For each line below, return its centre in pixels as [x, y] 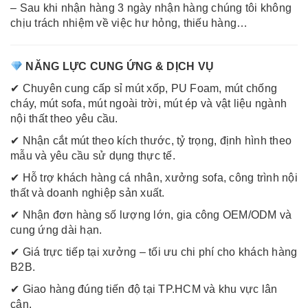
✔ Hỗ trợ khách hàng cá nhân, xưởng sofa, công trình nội [154, 178]
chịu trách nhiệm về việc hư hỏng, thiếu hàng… [129, 23]
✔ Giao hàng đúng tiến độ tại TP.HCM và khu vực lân [144, 289]
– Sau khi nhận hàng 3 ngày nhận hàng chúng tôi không [151, 8]
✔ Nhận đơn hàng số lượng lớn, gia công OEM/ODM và [151, 215]
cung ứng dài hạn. [56, 230]
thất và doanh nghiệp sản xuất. [88, 193]
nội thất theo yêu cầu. [64, 119]
